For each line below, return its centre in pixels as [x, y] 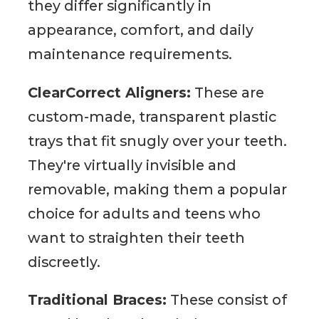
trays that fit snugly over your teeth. [158, 141]
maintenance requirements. [130, 54]
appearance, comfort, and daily [141, 30]
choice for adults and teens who [145, 213]
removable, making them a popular [158, 189]
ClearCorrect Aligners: [110, 92]
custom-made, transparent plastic [152, 116]
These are [228, 92]
